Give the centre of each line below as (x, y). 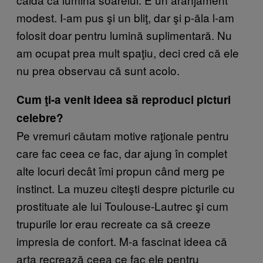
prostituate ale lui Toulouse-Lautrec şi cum (122, 205)
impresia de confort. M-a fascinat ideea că (122, 241)
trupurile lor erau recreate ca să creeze (114, 223)
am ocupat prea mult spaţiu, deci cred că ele (128, 52)
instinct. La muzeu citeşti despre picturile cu (126, 188)
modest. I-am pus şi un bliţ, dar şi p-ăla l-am (125, 17)
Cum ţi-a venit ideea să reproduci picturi (124, 99)
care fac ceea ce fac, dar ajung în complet (122, 153)
